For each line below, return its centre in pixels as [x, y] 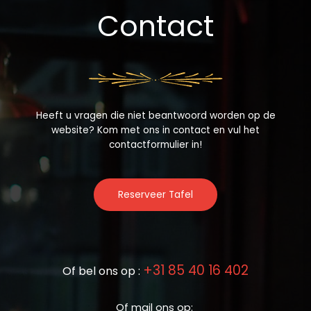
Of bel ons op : [103, 271]
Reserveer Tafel [155, 195]
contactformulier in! [155, 144]
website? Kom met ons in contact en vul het [155, 130]
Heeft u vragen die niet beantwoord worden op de [155, 115]
